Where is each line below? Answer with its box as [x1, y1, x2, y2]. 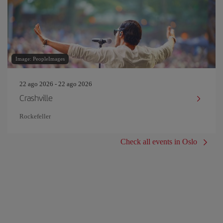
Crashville [19, 92, 53, 104]
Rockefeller [19, 112, 51, 120]
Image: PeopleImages [15, 56, 65, 62]
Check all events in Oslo [120, 137, 197, 146]
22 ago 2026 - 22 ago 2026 [19, 80, 92, 88]
